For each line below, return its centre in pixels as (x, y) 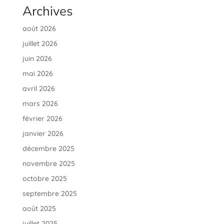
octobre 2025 (44, 179)
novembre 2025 (48, 164)
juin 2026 (37, 59)
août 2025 (39, 209)
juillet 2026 (40, 44)
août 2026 (39, 29)
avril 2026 (38, 89)
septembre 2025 (49, 194)
